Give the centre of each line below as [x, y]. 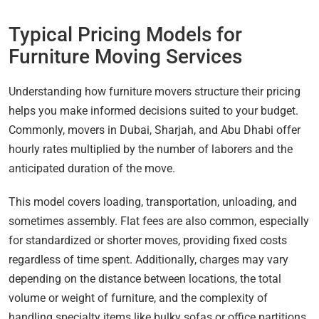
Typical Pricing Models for [125, 35]
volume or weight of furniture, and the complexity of [138, 298]
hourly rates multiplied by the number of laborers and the [151, 150]
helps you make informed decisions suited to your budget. [153, 111]
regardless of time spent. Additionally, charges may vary [148, 260]
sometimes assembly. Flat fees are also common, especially [159, 221]
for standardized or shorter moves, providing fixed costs [148, 241]
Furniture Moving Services [125, 57]
